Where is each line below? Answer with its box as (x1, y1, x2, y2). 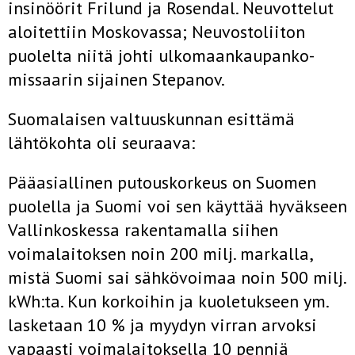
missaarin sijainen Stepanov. (8, 68, 225, 90)
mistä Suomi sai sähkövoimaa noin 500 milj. (8, 266, 345, 288)
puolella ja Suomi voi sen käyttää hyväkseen (8, 195, 347, 217)
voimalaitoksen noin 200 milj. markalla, (8, 242, 312, 265)
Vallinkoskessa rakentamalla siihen (8, 219, 278, 241)
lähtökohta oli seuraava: (8, 132, 195, 154)
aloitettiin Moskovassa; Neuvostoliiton (8, 21, 305, 43)
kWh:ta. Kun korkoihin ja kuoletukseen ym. (8, 290, 328, 312)
